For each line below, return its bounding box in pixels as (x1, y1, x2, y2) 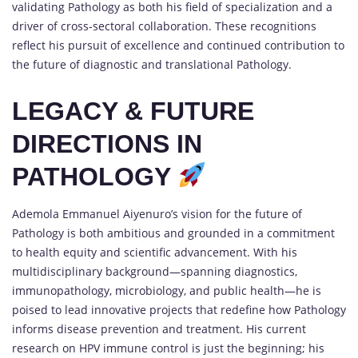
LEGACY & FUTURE (12, 97, 254, 126)
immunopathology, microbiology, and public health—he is (12, 283, 321, 299)
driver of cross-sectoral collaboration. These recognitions (12, 18, 316, 34)
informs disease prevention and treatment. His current (12, 321, 306, 337)
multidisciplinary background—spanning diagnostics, (12, 264, 297, 280)
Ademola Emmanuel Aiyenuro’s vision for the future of (12, 206, 302, 222)
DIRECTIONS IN (12, 129, 202, 159)
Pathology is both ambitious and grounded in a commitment (12, 225, 335, 241)
